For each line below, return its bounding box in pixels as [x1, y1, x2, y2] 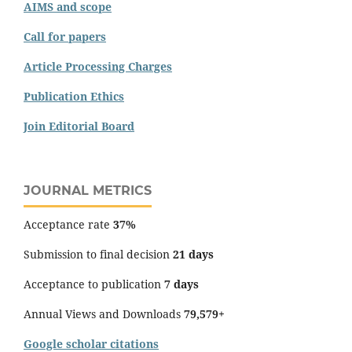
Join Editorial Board [24, 118, 134, 134]
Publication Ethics [24, 88, 124, 104]
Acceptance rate [24, 216, 113, 232]
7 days [164, 276, 199, 291]
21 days [173, 246, 214, 262]
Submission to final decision [24, 246, 173, 262]
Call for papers [24, 28, 106, 44]
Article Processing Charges [24, 58, 172, 74]
